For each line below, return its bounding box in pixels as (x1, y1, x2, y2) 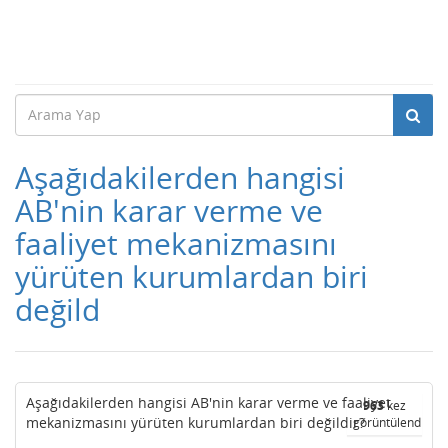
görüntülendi (353, 414, 424, 431)
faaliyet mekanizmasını (15, 223, 337, 264)
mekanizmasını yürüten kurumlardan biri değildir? (26, 413, 369, 432)
